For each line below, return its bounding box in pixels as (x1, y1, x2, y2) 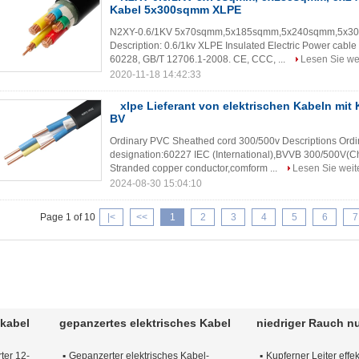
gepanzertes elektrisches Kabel (59, 316, 231, 329)
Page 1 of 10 (40, 212, 95, 223)
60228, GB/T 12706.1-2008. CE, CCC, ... (110, 54, 288, 65)
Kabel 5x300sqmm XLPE (110, 3, 241, 16)
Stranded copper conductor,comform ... (110, 163, 280, 174)
